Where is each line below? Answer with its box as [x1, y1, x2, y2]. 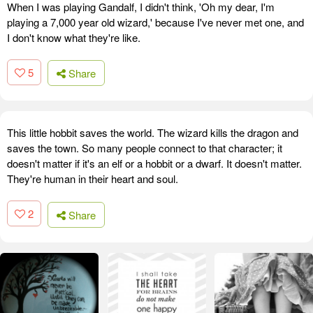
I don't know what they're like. [7, 29, 140, 45]
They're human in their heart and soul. [7, 171, 178, 187]
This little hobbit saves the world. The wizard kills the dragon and [7, 125, 298, 140]
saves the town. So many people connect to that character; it [7, 140, 282, 156]
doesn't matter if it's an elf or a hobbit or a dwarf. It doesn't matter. [7, 156, 302, 171]
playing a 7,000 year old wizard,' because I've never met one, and [7, 14, 304, 29]
